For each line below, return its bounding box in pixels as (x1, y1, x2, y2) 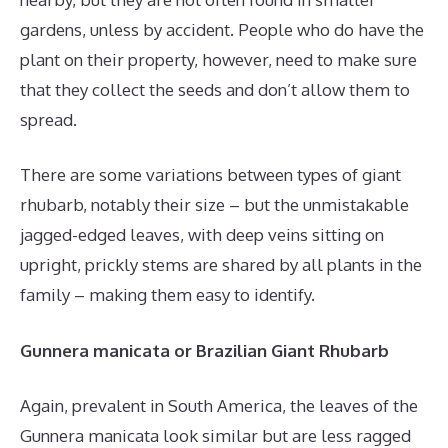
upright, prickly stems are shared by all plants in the (20, 254, 422, 276)
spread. (20, 108, 77, 130)
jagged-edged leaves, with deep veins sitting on (20, 224, 384, 246)
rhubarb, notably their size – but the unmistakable (20, 194, 409, 216)
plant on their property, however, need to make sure (20, 48, 417, 70)
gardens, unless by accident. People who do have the (20, 18, 424, 40)
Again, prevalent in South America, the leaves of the (20, 395, 418, 417)
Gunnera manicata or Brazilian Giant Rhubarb (20, 339, 389, 361)
